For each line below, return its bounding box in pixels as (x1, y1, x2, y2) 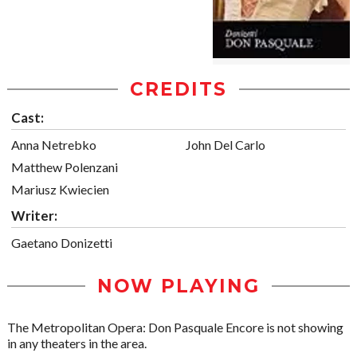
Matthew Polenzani (11, 159, 118, 175)
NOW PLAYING (97, 275, 260, 297)
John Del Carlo (186, 137, 265, 152)
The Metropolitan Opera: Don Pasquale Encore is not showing (7, 320, 343, 335)
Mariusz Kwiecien (11, 182, 109, 197)
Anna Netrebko (11, 137, 96, 152)
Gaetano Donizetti (11, 235, 112, 250)
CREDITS (130, 78, 227, 100)
